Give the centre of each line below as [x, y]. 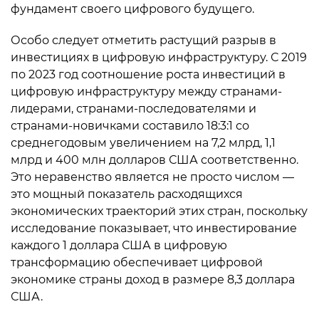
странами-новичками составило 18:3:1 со [130, 126]
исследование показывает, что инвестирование [154, 228]
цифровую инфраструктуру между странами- [146, 91]
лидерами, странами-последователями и [134, 109]
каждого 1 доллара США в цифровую [119, 245]
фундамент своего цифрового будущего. [132, 9]
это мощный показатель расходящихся [127, 194]
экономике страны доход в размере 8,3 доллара [153, 279]
